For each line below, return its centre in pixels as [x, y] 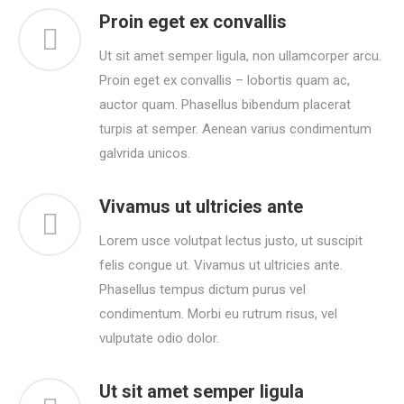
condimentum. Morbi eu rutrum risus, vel [218, 314]
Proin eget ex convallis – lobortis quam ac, [225, 80]
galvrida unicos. [145, 153]
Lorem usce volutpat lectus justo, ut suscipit [231, 241]
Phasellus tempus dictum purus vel [202, 289]
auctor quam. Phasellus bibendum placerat [225, 105]
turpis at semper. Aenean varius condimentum [235, 129]
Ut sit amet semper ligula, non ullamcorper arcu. [240, 56]
